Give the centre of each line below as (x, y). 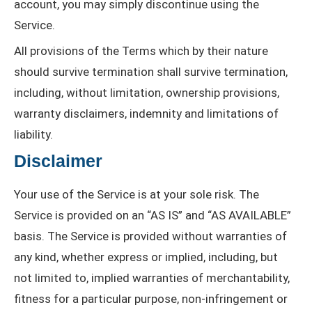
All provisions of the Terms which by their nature (141, 51)
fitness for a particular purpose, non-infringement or (151, 299)
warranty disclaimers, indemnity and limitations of (146, 114)
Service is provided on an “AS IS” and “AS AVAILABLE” (153, 216)
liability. (33, 135)
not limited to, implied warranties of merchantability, (152, 278)
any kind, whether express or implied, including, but (146, 257)
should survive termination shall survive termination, (151, 72)
